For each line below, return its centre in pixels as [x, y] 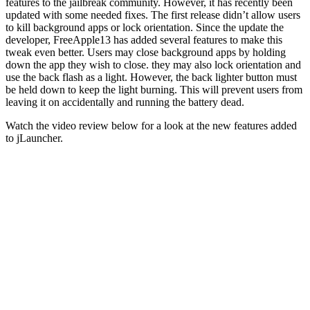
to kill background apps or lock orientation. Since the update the [145, 28]
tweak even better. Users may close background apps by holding [146, 53]
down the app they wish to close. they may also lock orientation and [153, 65]
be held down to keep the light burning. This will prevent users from [154, 90]
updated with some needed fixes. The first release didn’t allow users [153, 15]
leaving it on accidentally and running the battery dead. [125, 102]
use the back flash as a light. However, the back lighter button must [151, 77]
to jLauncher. [34, 138]
